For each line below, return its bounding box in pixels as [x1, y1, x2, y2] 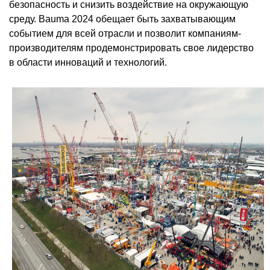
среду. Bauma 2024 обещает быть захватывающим [9, 14, 236, 25]
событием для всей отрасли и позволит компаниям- [9, 28, 241, 39]
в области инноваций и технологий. [9, 57, 167, 68]
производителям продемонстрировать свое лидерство [9, 43, 254, 54]
